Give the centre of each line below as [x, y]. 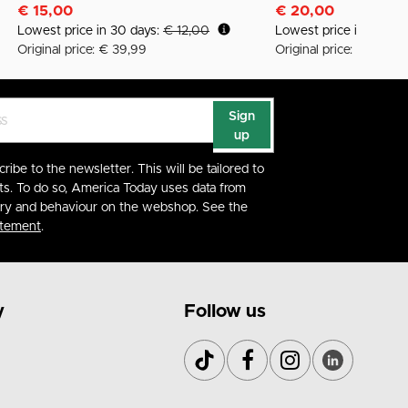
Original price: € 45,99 [340, 51]
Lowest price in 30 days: [91, 31]
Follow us [225, 311]
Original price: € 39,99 [82, 51]
